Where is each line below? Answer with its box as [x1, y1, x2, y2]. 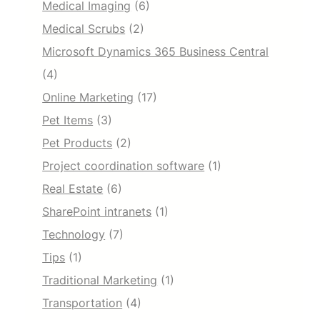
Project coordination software [42, 159, 205, 174]
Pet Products [42, 136, 113, 151]
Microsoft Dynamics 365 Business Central [42, 44, 269, 59]
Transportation [42, 296, 123, 311]
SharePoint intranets [42, 204, 152, 219]
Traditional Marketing [42, 273, 158, 288]
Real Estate [42, 181, 104, 196]
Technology [42, 227, 106, 242]
